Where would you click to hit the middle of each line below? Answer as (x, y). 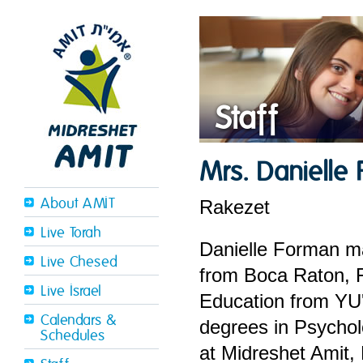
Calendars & (79, 320)
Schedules (73, 336)
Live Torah (71, 233)
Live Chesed (79, 262)
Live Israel (71, 291)
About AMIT (78, 204)
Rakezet (235, 207)
